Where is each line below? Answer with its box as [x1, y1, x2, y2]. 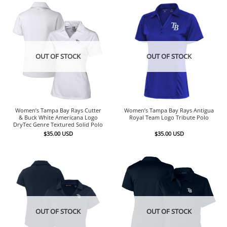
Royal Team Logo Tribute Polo [129, 113, 209, 121]
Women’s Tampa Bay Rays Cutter [15, 106, 101, 114]
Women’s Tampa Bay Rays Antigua [124, 106, 214, 114]
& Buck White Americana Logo [18, 113, 98, 121]
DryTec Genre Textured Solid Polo [13, 120, 103, 128]
